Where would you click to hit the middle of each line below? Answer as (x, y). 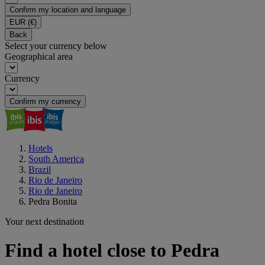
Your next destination (44, 222)
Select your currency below (56, 46)
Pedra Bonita (53, 201)
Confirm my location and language (68, 10)
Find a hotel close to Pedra (112, 251)
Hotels (41, 148)
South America (56, 159)
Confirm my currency (45, 101)
